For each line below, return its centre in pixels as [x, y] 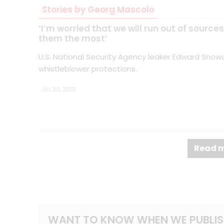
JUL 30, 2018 [58, 89]
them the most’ [73, 38]
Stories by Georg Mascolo [98, 9]
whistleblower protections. [88, 68]
